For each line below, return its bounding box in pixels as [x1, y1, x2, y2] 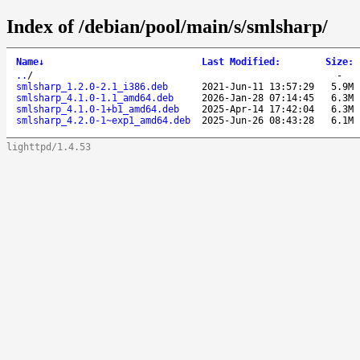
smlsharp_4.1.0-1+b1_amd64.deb [16, 103, 179, 115]
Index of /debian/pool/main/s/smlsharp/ [6, 15, 328, 37]
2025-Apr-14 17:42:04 [202, 103, 314, 115]
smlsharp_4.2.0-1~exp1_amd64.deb [16, 114, 190, 126]
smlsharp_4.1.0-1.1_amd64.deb [16, 92, 174, 104]
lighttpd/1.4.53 [6, 141, 91, 153]
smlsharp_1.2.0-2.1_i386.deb [16, 80, 168, 92]
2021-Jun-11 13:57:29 [202, 80, 314, 92]
